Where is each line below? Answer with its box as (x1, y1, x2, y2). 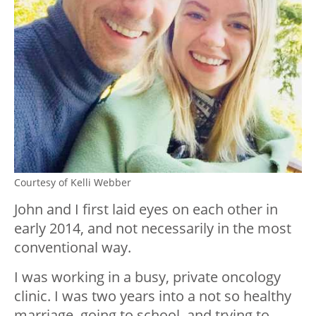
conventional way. (14, 238, 131, 257)
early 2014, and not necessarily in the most (14, 219, 291, 238)
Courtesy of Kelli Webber (14, 176, 131, 190)
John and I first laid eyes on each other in (14, 200, 278, 219)
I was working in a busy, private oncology (14, 267, 281, 287)
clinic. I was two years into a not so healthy (14, 286, 291, 306)
